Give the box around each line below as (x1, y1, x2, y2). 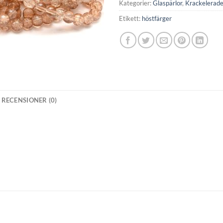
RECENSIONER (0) (1, 96, 57, 104)
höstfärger (142, 14, 172, 22)
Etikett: (119, 14, 142, 22)
